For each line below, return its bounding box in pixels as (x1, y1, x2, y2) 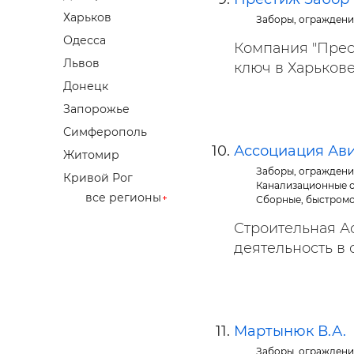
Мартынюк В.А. (234, 322, 346, 340)
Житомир (63, 148, 119, 163)
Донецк (63, 79, 108, 94)
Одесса (63, 33, 106, 48)
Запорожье (63, 102, 130, 117)
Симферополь (63, 125, 147, 140)
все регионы (85, 190, 161, 205)
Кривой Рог (63, 171, 133, 186)
